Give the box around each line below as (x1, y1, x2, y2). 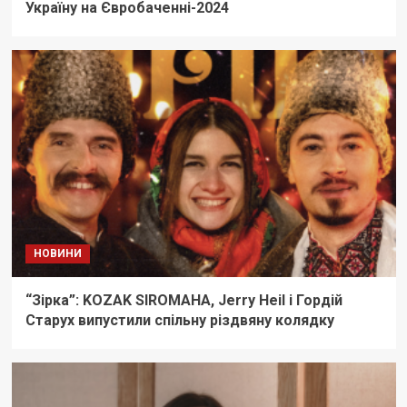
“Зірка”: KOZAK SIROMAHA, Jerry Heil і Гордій (25, 292, 342, 310)
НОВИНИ (33, 247, 82, 261)
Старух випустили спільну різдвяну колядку (25, 312, 342, 330)
